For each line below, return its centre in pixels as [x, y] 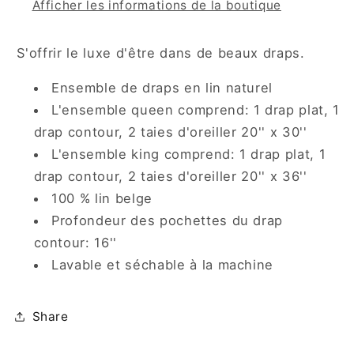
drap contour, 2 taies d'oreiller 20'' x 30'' [170, 132]
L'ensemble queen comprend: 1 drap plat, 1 [196, 110]
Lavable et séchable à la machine [163, 265]
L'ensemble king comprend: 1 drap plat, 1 [189, 154]
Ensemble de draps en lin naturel [162, 88]
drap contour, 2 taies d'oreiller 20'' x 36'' [170, 177]
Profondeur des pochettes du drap [168, 221]
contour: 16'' [75, 243]
